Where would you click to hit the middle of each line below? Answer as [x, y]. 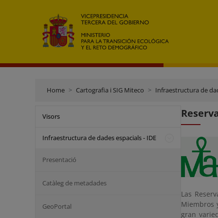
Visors [51, 116]
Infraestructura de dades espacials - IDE [99, 138]
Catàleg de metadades [74, 183]
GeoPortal [57, 206]
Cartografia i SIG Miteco [110, 90]
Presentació [59, 160]
